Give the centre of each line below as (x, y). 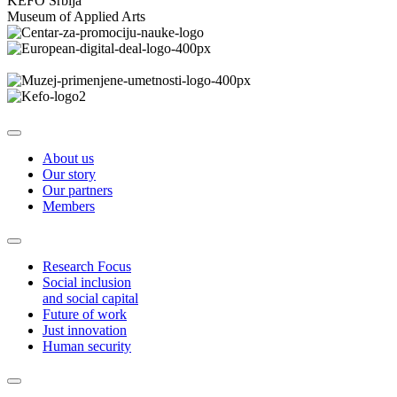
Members (69, 206)
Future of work (85, 315)
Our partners (78, 191)
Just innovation (85, 331)
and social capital (90, 299)
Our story (69, 175)
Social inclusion (87, 283)
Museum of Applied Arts (76, 17)
